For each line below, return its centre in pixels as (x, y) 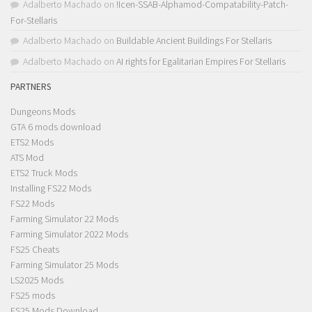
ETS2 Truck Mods (44, 173)
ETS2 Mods (32, 142)
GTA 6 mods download (56, 127)
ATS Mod (27, 158)
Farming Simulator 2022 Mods (69, 234)
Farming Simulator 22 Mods (64, 219)
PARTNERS (31, 86)
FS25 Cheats (35, 250)
